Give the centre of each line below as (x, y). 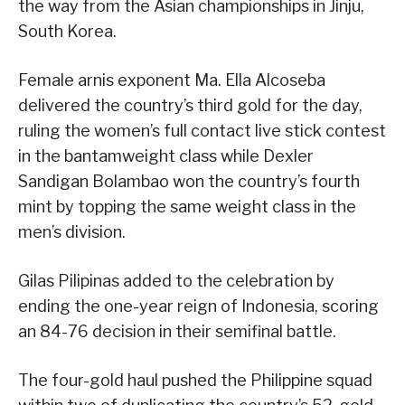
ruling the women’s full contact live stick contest (202, 130)
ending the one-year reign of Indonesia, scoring (198, 306)
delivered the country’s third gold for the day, (190, 105)
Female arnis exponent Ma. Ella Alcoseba (172, 80)
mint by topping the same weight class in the (187, 206)
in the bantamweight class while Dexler (166, 155)
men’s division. (72, 231)
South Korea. (67, 31)
